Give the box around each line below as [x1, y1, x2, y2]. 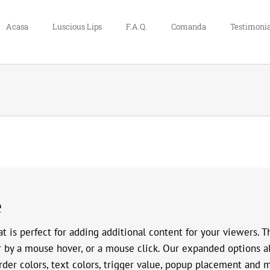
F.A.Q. [126, 21, 147, 32]
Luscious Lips [52, 21, 102, 32]
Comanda [171, 21, 206, 32]
